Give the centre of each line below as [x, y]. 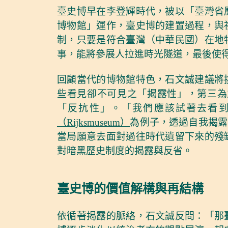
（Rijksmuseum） [94, 123]
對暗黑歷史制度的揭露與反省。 [125, 151]
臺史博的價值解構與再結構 [130, 189]
